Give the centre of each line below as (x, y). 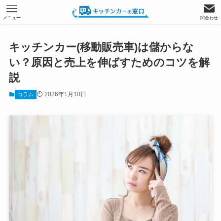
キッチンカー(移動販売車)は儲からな (101, 47)
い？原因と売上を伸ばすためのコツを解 (109, 63)
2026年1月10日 (65, 94)
